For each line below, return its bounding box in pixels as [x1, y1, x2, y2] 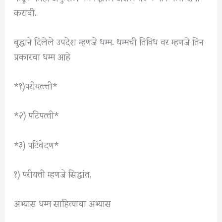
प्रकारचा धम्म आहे [14, 43, 71, 69]
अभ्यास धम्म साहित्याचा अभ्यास [14, 189, 111, 216]
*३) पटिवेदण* [14, 130, 59, 157]
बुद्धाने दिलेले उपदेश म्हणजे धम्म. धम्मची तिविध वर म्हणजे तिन [14, 28, 204, 55]
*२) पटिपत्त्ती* [14, 101, 59, 128]
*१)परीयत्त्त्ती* [14, 72, 58, 99]
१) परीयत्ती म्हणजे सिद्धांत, [14, 160, 92, 186]
